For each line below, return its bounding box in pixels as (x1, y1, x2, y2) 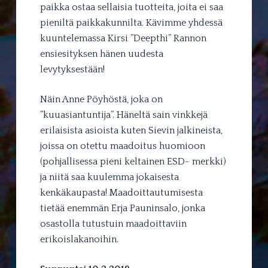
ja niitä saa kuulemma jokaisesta (39, 171, 179, 182)
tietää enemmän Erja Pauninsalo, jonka (39, 202, 205, 214)
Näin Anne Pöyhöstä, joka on (39, 93, 163, 105)
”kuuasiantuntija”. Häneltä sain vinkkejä (39, 109, 208, 120)
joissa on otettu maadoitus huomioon (39, 140, 205, 151)
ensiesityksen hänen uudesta (39, 48, 163, 59)
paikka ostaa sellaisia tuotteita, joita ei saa (39, 1, 223, 13)
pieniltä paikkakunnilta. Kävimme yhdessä (39, 17, 223, 28)
